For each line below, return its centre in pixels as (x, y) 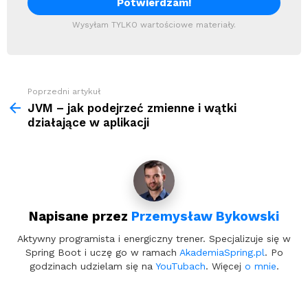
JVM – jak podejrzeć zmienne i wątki (132, 108)
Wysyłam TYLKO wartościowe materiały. (154, 25)
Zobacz (24, 92)
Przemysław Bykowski (205, 216)
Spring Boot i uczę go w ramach (102, 252)
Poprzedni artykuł (64, 91)
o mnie (260, 266)
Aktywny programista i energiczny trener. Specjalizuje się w (154, 238)
